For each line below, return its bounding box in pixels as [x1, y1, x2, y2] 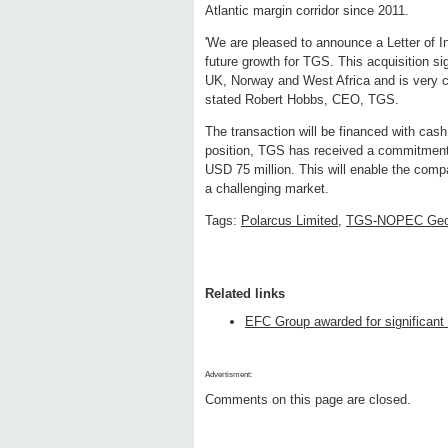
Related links [205, 286, 285, 302]
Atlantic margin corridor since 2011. [205, 3, 409, 19]
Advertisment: [205, 370, 252, 380]
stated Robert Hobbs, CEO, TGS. [205, 92, 399, 108]
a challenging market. [205, 181, 329, 197]
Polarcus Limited [241, 213, 338, 229]
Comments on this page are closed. [205, 392, 411, 408]
